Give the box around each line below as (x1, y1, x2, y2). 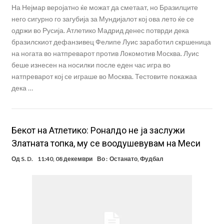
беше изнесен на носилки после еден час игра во (11, 60, 170, 69)
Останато (109, 155, 137, 163)
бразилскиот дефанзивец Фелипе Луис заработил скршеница (11, 37, 211, 46)
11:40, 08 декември (37, 155, 92, 163)
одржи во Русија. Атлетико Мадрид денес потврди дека (11, 26, 189, 35)
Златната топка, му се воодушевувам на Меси (11, 138, 200, 149)
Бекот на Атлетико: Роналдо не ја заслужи (11, 125, 185, 136)
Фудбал (139, 155, 163, 163)
